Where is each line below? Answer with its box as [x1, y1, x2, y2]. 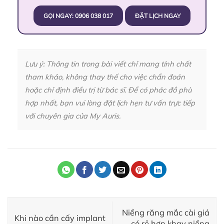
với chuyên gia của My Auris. [25, 110, 120, 120]
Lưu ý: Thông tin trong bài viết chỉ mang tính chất [25, 58, 191, 68]
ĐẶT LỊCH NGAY [135, 11, 180, 19]
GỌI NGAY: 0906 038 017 [43, 11, 113, 19]
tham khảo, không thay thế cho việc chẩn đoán [25, 71, 185, 81]
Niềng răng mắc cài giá [122, 207, 209, 218]
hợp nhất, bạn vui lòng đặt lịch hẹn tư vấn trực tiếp [25, 97, 195, 107]
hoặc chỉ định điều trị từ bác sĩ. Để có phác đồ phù [25, 84, 191, 94]
